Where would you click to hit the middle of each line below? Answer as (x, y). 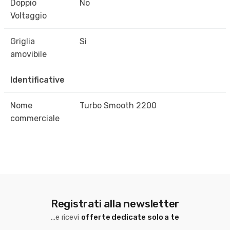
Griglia (23, 42)
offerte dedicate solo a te (130, 217)
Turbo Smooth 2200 (118, 106)
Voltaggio (28, 16)
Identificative (37, 80)
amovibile (28, 54)
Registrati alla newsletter (115, 203)
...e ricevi (66, 217)
